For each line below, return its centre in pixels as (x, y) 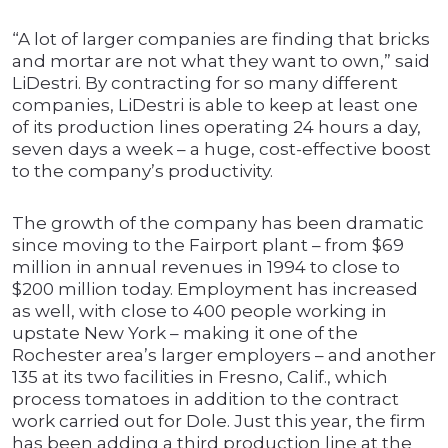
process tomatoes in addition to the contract (205, 399)
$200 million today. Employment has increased (215, 289)
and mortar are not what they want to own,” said (221, 61)
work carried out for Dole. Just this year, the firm (219, 421)
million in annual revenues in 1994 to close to (206, 267)
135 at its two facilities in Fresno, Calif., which (200, 377)
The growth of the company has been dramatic (218, 223)
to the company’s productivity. (142, 171)
